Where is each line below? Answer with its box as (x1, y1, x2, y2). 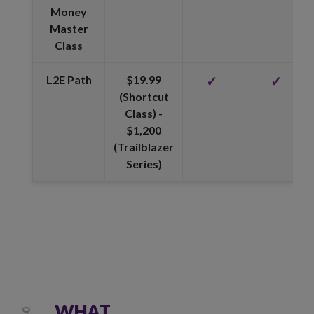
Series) (125, 157, 162, 170)
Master (49, 22, 88, 35)
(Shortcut (118, 90, 169, 103)
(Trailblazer (114, 140, 174, 153)
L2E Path (46, 73, 92, 86)
